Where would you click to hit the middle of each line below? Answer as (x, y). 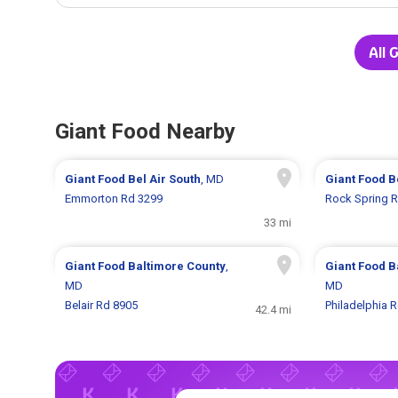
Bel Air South (165, 179)
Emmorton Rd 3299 (114, 199)
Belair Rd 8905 (102, 306)
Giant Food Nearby (145, 132)
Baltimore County (177, 267)
